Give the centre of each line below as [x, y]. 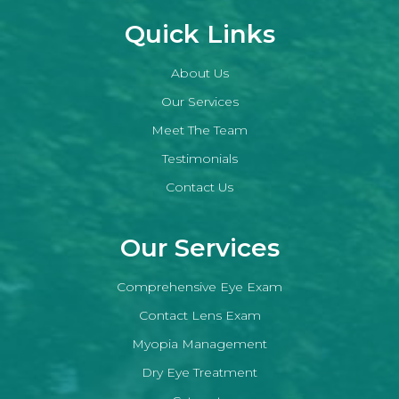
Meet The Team [199, 130]
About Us [199, 73]
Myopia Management [199, 343]
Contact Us [199, 187]
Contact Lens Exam [199, 315]
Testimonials [199, 158]
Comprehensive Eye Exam [199, 286]
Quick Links [199, 33]
